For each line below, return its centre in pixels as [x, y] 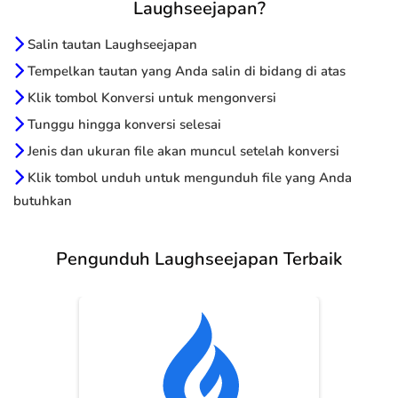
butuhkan [43, 201]
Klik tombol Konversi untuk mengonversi [150, 98]
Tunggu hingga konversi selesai [123, 125]
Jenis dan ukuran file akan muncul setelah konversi [182, 151]
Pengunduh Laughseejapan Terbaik [199, 259]
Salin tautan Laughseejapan [111, 45]
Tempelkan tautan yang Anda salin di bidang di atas [185, 72]
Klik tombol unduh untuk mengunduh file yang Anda [188, 178]
